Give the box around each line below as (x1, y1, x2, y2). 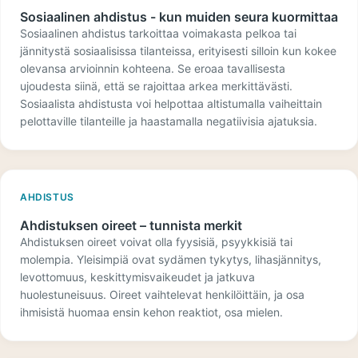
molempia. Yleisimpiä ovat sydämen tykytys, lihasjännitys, (20, 253, 321, 266)
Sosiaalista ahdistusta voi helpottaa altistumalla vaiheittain (20, 97, 322, 110)
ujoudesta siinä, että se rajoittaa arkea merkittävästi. (20, 79, 292, 93)
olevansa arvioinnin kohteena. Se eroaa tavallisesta (20, 62, 285, 75)
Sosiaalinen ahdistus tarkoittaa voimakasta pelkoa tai (20, 26, 296, 40)
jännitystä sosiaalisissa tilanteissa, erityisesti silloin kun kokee (20, 44, 336, 58)
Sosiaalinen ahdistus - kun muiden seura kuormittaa (20, 9, 338, 25)
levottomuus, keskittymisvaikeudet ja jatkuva (20, 270, 255, 284)
